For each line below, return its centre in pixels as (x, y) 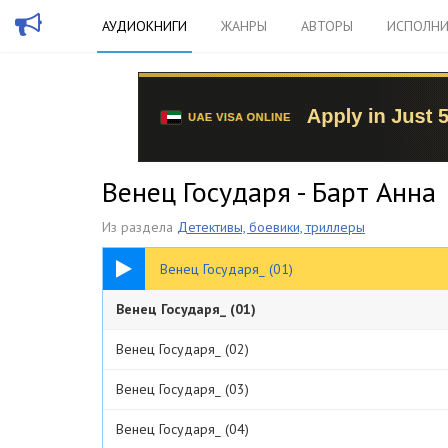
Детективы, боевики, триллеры (271, 227)
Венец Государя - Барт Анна (269, 191)
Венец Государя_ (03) (182, 389)
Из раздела (139, 227)
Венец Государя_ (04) (182, 429)
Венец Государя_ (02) (182, 349)
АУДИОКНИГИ (144, 26)
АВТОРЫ (327, 26)
